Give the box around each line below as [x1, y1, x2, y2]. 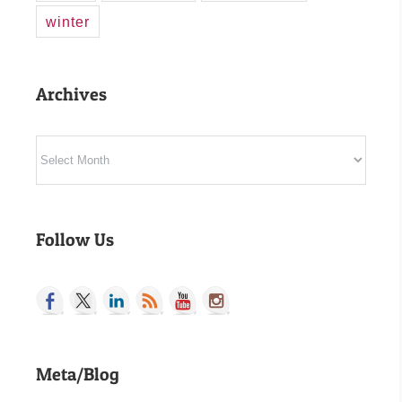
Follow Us [36, 229, 114, 251]
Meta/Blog [36, 363, 119, 386]
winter [46, 13, 90, 31]
